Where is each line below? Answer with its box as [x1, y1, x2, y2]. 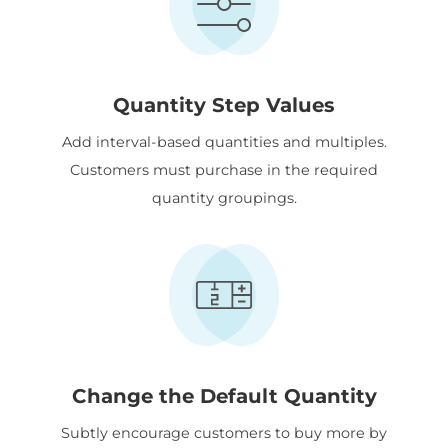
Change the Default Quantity [71, 383, 377, 408]
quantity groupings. [151, 188, 297, 207]
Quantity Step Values [113, 92, 335, 117]
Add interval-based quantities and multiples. [61, 132, 387, 151]
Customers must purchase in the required [70, 160, 378, 179]
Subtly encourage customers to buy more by [61, 423, 387, 442]
